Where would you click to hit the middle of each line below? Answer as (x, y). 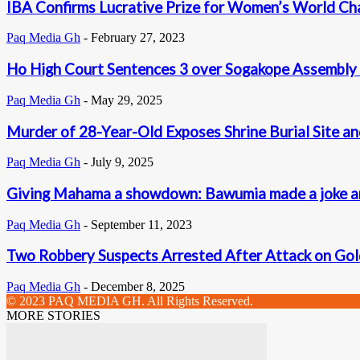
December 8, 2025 (138, 287)
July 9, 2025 (122, 162)
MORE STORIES (53, 316)
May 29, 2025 (127, 100)
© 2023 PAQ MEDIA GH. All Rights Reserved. (130, 301)
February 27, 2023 (138, 38)
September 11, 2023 (141, 224)
